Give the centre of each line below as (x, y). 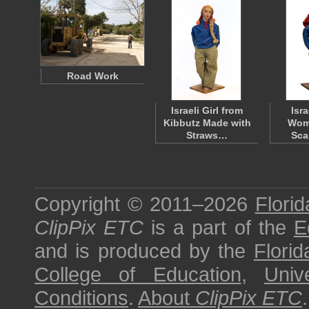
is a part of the (219, 227)
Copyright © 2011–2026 (145, 204)
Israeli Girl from (207, 110)
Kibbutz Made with (207, 123)
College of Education (138, 274)
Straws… (207, 135)
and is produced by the (144, 251)
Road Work (92, 76)
